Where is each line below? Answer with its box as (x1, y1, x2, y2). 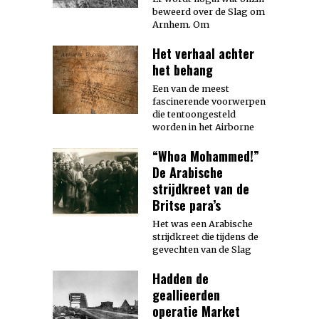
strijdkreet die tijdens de (152, 231, 258, 242)
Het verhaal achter (152, 43, 254, 63)
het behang (152, 60, 213, 79)
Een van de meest (152, 83, 229, 94)
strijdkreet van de (152, 179, 249, 198)
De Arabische (152, 162, 223, 182)
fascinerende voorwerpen (152, 95, 266, 107)
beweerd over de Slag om (152, 6, 265, 17)
